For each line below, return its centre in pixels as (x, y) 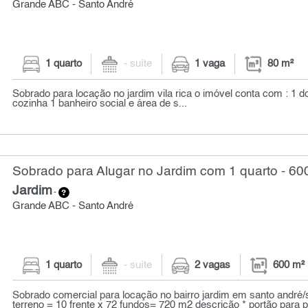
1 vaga (210, 64)
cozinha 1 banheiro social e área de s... (100, 104)
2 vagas (213, 265)
